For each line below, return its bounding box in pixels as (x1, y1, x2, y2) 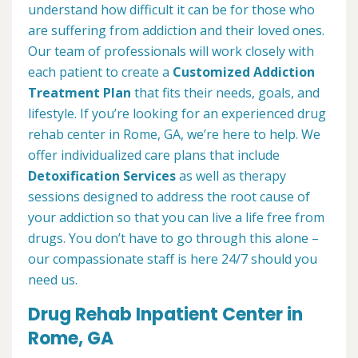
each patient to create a (28, 63, 173, 82)
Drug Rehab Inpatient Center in (28, 302, 303, 328)
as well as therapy (176, 167, 286, 185)
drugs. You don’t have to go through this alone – (28, 229, 319, 248)
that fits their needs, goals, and (131, 84, 320, 102)
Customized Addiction (173, 63, 315, 82)
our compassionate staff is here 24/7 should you (28, 250, 317, 268)
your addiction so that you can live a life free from (28, 209, 324, 227)
